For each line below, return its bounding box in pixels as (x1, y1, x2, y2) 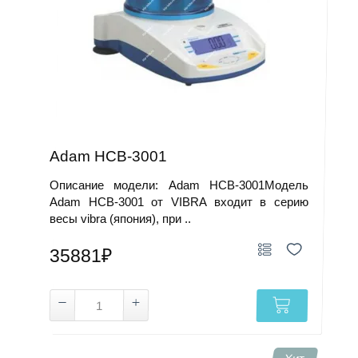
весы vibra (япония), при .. (50, 212, 192, 225)
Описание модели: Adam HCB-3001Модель (50, 178, 308, 192)
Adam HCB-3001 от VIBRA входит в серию (50, 195, 308, 209)
